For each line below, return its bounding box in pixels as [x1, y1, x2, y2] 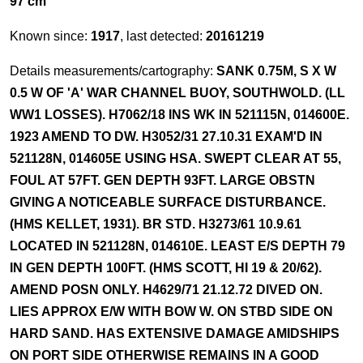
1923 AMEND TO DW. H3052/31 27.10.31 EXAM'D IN [10, 130, 322, 143]
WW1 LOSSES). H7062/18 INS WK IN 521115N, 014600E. [10, 108, 349, 122]
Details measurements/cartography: [10, 64, 216, 78]
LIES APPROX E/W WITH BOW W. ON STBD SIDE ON [10, 305, 333, 318]
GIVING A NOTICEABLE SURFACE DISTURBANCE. [10, 195, 326, 209]
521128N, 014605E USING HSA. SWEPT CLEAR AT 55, [10, 152, 341, 165]
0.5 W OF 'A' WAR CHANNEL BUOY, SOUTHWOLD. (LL [10, 86, 345, 100]
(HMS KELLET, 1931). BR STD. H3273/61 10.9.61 [10, 217, 301, 231]
